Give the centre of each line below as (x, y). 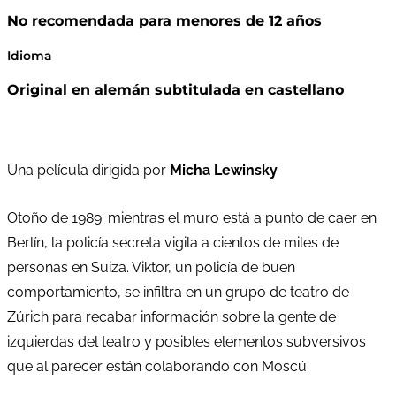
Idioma (30, 55)
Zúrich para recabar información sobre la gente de (171, 317)
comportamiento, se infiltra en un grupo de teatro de (178, 293)
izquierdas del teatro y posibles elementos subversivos (187, 342)
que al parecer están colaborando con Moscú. (158, 367)
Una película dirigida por (88, 171)
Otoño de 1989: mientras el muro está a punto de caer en (192, 218)
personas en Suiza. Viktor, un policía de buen (151, 268)
